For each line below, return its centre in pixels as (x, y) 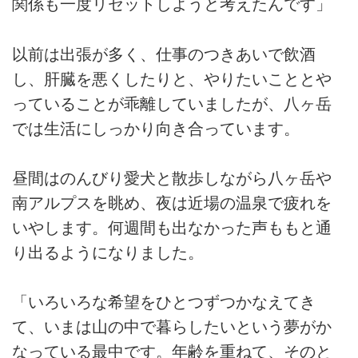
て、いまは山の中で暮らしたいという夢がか (172, 327)
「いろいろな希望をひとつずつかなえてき (164, 302)
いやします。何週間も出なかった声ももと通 (172, 228)
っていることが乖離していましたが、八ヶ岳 (172, 103)
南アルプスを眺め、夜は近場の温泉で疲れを (172, 203)
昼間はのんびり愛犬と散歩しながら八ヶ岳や (172, 179)
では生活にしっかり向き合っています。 (156, 128)
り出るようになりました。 (108, 253)
